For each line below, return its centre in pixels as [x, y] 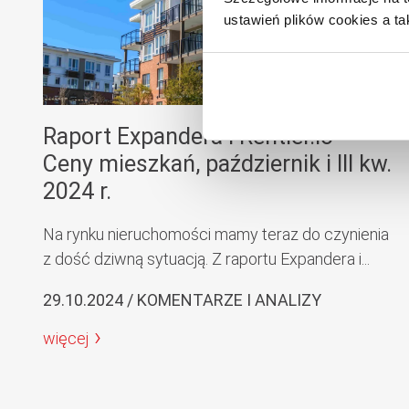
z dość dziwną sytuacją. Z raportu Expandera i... [206, 259]
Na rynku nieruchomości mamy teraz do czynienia [216, 234]
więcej [66, 338]
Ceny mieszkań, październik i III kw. [217, 164]
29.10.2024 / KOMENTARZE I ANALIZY [182, 300]
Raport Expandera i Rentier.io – [198, 136]
